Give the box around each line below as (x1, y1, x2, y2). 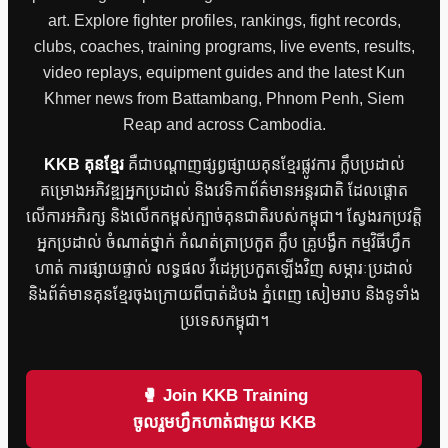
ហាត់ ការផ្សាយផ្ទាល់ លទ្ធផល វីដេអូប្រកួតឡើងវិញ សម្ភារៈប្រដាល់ (35, 259, 413, 277)
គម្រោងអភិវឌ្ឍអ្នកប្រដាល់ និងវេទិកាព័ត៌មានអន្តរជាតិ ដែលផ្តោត (40, 181, 408, 199)
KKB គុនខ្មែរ (43, 155, 124, 173)
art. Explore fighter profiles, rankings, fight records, (47, 11, 401, 29)
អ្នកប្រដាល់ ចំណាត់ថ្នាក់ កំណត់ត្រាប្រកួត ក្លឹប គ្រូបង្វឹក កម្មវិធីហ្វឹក (37, 233, 411, 251)
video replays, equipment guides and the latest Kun (43, 63, 405, 81)
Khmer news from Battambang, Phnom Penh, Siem (44, 89, 404, 107)
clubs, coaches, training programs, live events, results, (33, 37, 415, 55)
